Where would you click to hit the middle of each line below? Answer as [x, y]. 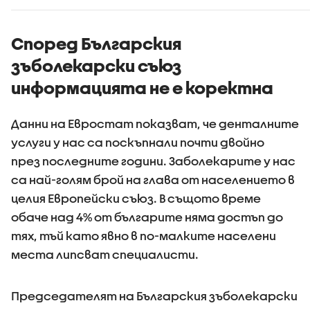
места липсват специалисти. [105, 254]
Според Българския [96, 44]
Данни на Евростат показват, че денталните [155, 124]
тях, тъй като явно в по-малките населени [144, 236]
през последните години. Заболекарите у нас [153, 161]
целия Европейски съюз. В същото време [136, 198]
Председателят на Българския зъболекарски [154, 296]
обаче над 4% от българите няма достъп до [147, 217]
